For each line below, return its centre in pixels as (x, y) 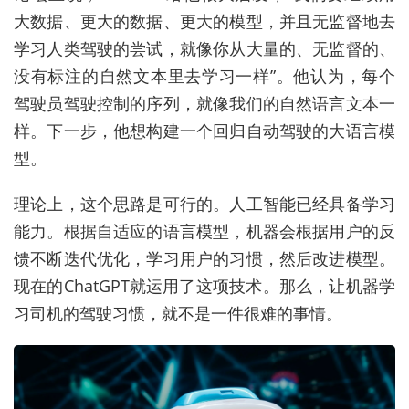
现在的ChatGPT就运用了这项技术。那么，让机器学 (204, 286)
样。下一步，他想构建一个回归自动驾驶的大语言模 (204, 131)
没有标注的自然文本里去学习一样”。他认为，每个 (204, 76)
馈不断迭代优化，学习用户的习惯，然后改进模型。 (204, 259)
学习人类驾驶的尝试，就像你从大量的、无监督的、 (204, 49)
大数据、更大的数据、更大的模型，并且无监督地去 (204, 21)
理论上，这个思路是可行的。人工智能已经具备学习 (204, 204)
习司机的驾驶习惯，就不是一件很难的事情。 (178, 314)
